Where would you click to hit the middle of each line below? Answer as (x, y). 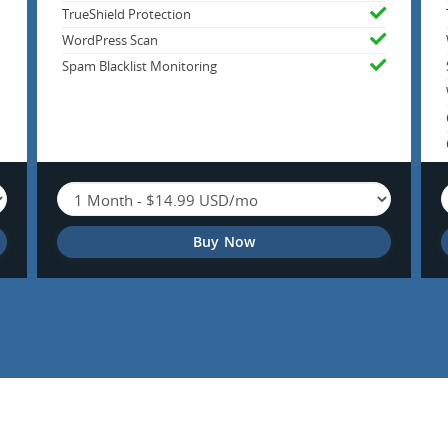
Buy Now (224, 242)
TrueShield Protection (127, 15)
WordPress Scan (110, 41)
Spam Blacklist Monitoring (140, 67)
